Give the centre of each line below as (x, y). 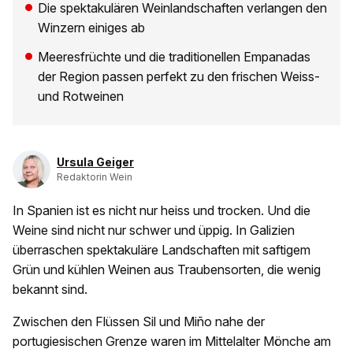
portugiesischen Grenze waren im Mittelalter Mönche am (172, 342)
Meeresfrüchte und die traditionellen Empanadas (174, 57)
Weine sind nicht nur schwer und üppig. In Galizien (154, 230)
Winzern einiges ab (91, 28)
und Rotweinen (81, 97)
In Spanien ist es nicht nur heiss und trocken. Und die (162, 211)
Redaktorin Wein (95, 177)
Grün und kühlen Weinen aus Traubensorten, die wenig (167, 270)
